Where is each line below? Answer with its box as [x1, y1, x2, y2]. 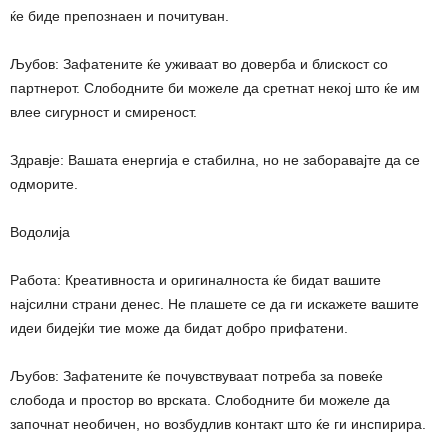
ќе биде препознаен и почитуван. [10, 7, 229, 24]
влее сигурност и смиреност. [10, 103, 197, 120]
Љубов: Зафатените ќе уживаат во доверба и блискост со [10, 55, 388, 72]
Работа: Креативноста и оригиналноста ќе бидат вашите [10, 271, 381, 288]
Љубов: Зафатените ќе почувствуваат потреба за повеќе [10, 367, 383, 384]
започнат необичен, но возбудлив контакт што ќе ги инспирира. [10, 415, 426, 432]
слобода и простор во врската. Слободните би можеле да [10, 391, 390, 408]
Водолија [10, 223, 70, 240]
